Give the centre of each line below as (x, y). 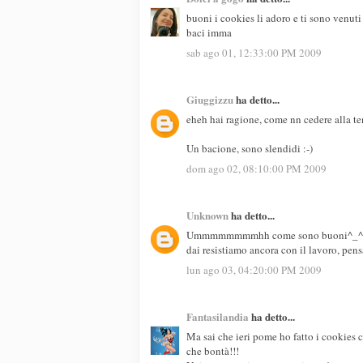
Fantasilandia (218, 316)
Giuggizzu (210, 99)
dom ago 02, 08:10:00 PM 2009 (256, 168)
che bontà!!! (213, 351)
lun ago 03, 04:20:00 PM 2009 (254, 269)
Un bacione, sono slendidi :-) (250, 149)
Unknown (207, 215)
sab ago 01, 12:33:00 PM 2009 (254, 52)
